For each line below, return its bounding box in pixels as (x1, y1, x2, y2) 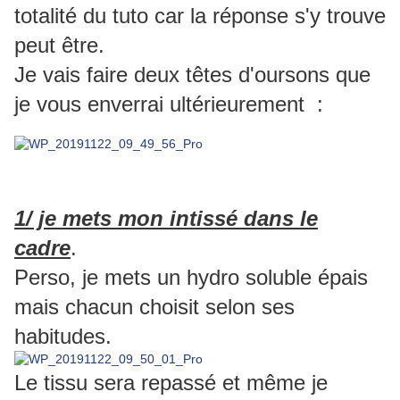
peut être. (14, 33, 104, 58)
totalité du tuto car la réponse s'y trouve (14, 4, 386, 29)
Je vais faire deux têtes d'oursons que (14, 62, 371, 87)
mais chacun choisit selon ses (14, 295, 295, 320)
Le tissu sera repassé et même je (14, 371, 328, 396)
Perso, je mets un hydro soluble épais (14, 265, 368, 290)
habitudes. (14, 324, 112, 349)
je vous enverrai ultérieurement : (14, 92, 323, 117)
